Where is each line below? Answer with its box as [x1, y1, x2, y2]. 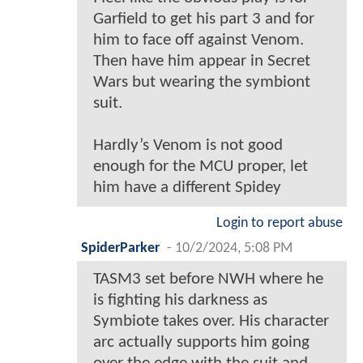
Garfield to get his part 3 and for [93, 11, 314, 28]
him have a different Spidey [93, 179, 281, 197]
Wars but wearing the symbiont [93, 74, 310, 92]
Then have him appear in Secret [93, 53, 310, 70]
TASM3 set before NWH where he [93, 271, 323, 288]
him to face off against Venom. [93, 32, 304, 49]
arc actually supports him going [93, 334, 310, 352]
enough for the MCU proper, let [93, 158, 308, 176]
